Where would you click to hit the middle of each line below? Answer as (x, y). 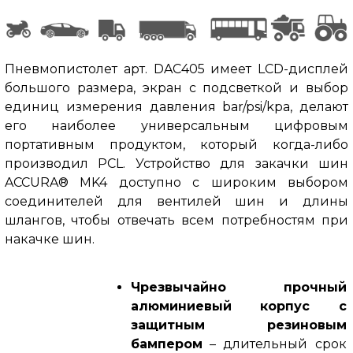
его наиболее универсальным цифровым (176, 125)
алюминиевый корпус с (238, 306)
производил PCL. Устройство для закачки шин (176, 163)
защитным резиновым (238, 325)
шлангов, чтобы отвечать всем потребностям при (176, 220)
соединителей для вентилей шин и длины (176, 201)
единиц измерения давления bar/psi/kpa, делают (176, 106)
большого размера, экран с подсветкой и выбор (176, 87)
